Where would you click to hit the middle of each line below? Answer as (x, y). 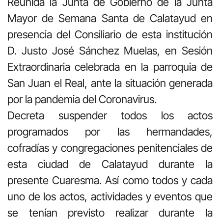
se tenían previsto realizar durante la (110, 212)
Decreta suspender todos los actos (110, 115)
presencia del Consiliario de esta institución (110, 34)
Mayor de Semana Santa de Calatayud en (110, 18)
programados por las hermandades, (110, 131)
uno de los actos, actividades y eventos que (110, 196)
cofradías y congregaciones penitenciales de (110, 148)
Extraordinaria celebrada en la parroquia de (110, 67)
